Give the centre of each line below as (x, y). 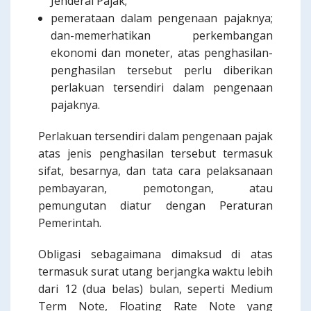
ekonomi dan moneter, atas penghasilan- (162, 53)
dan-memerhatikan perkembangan (162, 35)
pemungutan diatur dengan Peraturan (155, 205)
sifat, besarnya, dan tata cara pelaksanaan (155, 171)
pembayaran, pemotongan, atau (155, 188)
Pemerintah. (70, 223)
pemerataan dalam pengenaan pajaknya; (162, 18)
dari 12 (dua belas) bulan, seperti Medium (155, 289)
